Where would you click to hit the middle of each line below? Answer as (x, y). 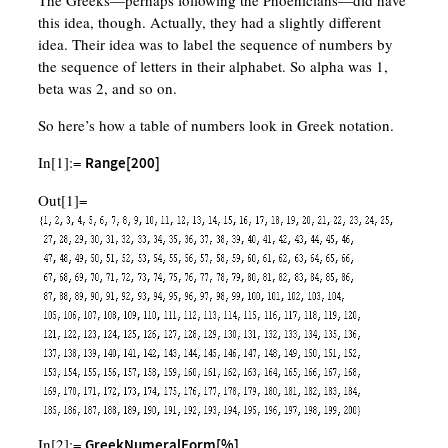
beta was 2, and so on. (107, 88)
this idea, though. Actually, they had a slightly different (209, 22)
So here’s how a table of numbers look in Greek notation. (215, 125)
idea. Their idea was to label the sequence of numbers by (215, 44)
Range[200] (122, 163)
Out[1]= (62, 200)
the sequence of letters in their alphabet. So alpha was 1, (212, 66)
